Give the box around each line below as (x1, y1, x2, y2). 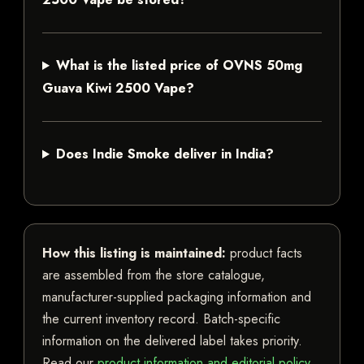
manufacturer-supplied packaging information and (42, 288, 311, 307)
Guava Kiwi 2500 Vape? (42, 79, 194, 98)
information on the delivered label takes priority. (42, 331, 302, 351)
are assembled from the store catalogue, (42, 266, 265, 285)
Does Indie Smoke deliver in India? (55, 145, 274, 164)
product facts (226, 244, 302, 263)
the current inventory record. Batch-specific (42, 310, 280, 329)
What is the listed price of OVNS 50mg (55, 56, 302, 76)
